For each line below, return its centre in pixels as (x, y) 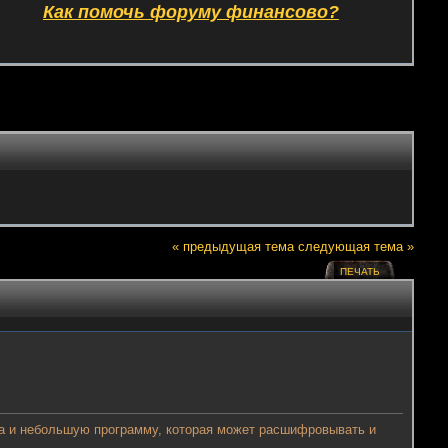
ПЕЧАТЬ (359, 271)
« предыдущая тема (233, 247)
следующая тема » (356, 247)
